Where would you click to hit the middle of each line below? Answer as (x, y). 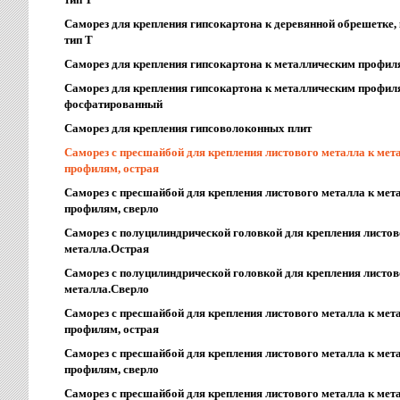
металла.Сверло (107, 289)
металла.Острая (107, 249)
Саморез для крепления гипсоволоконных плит (188, 128)
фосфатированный (113, 104)
